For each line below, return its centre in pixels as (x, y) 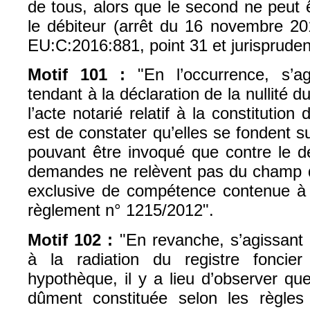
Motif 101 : (76, 75)
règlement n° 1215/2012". (121, 210)
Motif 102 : (71, 240)
